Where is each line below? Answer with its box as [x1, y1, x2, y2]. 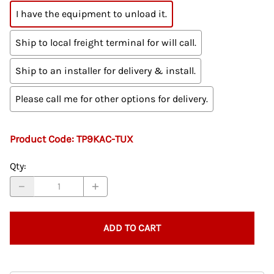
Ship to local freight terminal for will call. [15, 36, 196, 48]
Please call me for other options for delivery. [15, 92, 208, 105]
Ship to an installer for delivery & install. [15, 64, 196, 76]
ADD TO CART [103, 221, 161, 234]
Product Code [10, 133, 72, 145]
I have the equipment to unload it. [16, 7, 167, 20]
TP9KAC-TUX [76, 133, 133, 145]
